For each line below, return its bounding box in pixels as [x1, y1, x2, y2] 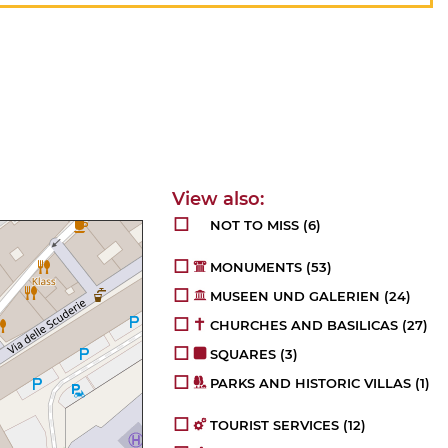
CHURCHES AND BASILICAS [210, 317, 399, 334]
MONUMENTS [210, 259, 303, 276]
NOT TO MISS [210, 217, 300, 234]
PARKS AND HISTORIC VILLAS [210, 375, 412, 392]
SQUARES [210, 346, 277, 363]
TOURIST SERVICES [210, 417, 340, 434]
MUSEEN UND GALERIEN [210, 288, 381, 305]
